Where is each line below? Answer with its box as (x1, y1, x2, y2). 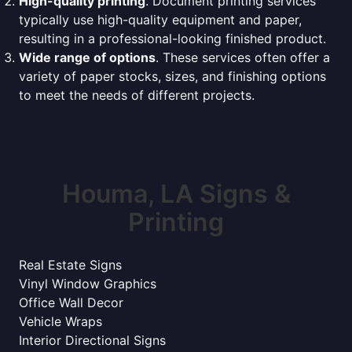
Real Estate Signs (19, 257, 122, 273)
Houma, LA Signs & (61, 178, 291, 209)
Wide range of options (19, 49, 156, 65)
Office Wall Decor (19, 295, 123, 310)
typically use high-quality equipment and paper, (19, 12, 302, 27)
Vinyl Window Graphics (19, 276, 156, 291)
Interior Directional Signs (19, 332, 166, 348)
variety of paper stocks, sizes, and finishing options (19, 68, 326, 84)
